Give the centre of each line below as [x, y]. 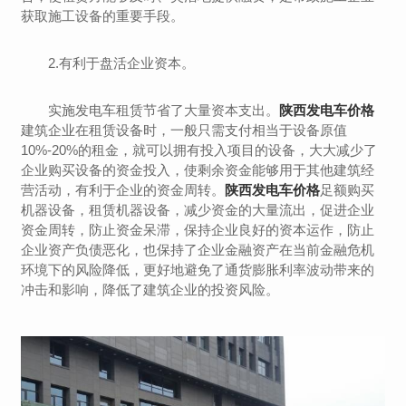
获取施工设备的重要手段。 [103, 16]
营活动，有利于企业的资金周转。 [123, 190]
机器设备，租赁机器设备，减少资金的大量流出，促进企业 [198, 210]
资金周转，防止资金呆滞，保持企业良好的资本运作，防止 [198, 230]
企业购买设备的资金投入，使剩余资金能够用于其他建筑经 [198, 170]
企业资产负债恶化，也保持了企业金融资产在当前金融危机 [198, 250]
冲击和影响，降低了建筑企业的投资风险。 [150, 290]
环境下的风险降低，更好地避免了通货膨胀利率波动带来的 [198, 270]
